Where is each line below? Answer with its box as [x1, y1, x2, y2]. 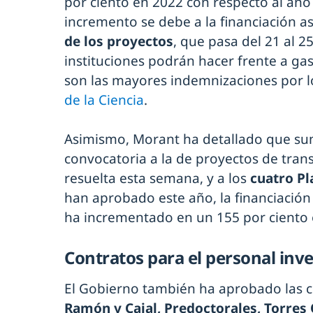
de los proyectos [64, 31, 173, 50]
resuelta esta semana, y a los [64, 168, 250, 187]
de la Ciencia [64, 90, 144, 109]
